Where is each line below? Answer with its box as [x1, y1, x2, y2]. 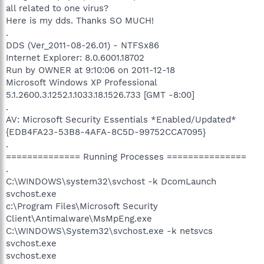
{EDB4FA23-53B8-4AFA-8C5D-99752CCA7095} [6, 126, 206, 137]
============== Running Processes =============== [6, 151, 246, 162]
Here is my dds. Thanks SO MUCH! [6, 15, 154, 26]
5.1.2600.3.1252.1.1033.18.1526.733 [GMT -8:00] [6, 89, 194, 100]
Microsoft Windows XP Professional [6, 77, 157, 88]
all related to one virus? [6, 2, 108, 14]
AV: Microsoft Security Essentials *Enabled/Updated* [6, 114, 236, 125]
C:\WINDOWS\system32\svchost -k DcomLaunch [6, 176, 216, 187]
